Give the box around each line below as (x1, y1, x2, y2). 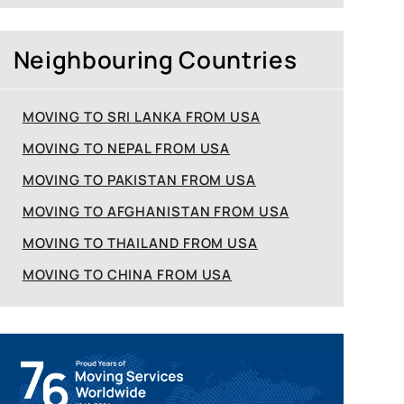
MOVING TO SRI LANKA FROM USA (22, 107, 261, 126)
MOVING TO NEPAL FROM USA (22, 139, 231, 158)
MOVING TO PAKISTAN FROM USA (22, 170, 256, 189)
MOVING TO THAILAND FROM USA (22, 234, 258, 252)
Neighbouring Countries (13, 43, 298, 76)
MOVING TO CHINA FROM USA (22, 265, 233, 284)
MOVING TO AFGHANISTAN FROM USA (22, 202, 289, 221)
